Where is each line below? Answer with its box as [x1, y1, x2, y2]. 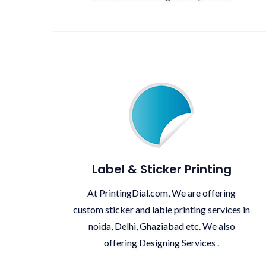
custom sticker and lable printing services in [73, 204, 250, 215]
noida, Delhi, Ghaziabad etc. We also [88, 220, 235, 232]
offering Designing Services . [104, 237, 219, 248]
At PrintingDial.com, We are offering [87, 187, 236, 198]
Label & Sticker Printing [91, 161, 232, 178]
